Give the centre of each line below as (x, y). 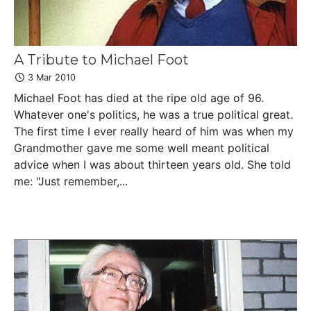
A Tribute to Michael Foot (101, 59)
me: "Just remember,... (71, 181)
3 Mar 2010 (50, 77)
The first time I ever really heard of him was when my (154, 131)
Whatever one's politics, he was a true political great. (153, 114)
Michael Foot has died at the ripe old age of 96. (139, 98)
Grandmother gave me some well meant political (142, 148)
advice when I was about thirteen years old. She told (152, 164)
